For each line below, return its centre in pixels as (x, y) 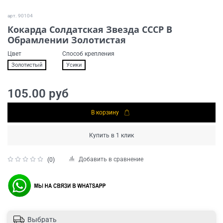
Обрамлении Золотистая (67, 40)
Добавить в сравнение (111, 160)
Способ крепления (88, 54)
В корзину (105, 113)
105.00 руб (38, 94)
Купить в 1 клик (111, 136)
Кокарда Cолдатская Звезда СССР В (90, 30)
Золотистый (27, 65)
